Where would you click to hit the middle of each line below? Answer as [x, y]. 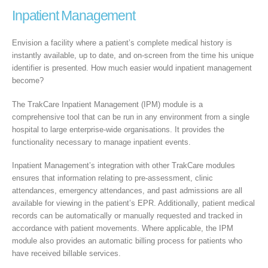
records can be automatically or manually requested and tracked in [127, 216]
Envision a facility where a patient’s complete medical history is [122, 43]
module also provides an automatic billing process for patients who [127, 241]
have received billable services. [66, 254]
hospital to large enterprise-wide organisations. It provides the [118, 129]
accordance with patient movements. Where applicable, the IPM [123, 229]
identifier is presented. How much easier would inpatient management [132, 68]
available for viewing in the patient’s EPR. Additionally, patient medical [133, 203]
